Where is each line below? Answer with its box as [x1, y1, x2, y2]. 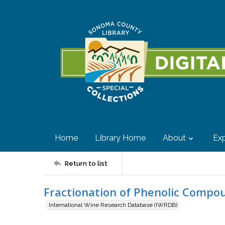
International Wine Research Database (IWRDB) [49, 201, 177, 208]
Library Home [95, 133, 146, 143]
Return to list [65, 159, 107, 167]
